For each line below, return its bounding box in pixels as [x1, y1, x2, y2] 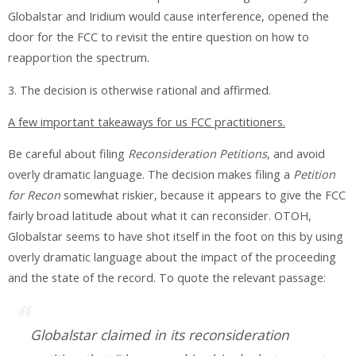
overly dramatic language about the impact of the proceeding [8, 250, 336, 265]
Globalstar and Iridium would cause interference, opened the [8, 9, 329, 25]
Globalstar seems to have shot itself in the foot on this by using [8, 229, 343, 245]
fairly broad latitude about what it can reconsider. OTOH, [8, 208, 311, 224]
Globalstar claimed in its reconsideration [30, 324, 289, 344]
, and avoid [267, 146, 325, 162]
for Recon [8, 188, 60, 203]
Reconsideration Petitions [128, 146, 267, 162]
